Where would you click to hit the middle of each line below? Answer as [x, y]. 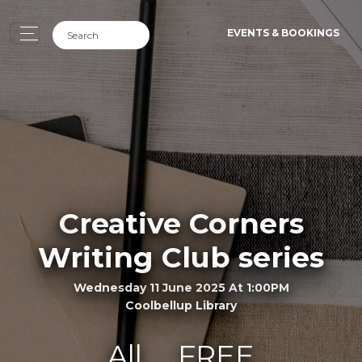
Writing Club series [181, 257]
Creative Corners [181, 223]
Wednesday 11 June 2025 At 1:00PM [181, 287]
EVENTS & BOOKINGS [283, 33]
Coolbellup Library [181, 305]
